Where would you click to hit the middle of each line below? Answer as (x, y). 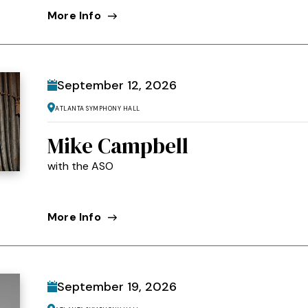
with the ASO (80, 166)
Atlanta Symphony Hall (98, 107)
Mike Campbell (118, 145)
